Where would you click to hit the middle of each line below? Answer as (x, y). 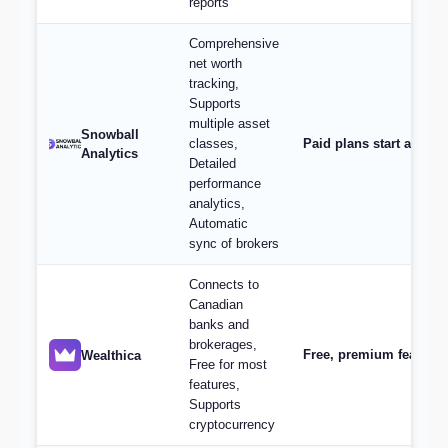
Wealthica (111, 355)
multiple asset (229, 123)
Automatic (218, 223)
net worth (215, 63)
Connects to (224, 284)
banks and (219, 324)
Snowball (110, 134)
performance (225, 183)
